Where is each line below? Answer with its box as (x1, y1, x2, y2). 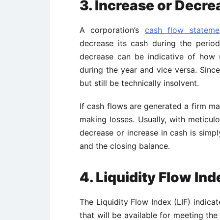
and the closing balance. (80, 141, 170, 151)
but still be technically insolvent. (80, 78, 199, 88)
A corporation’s (80, 25, 145, 35)
